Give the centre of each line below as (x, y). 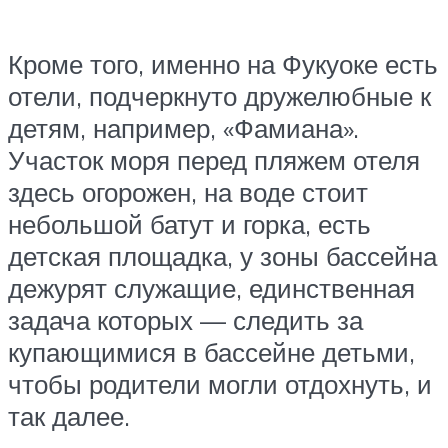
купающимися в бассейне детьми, (211, 352)
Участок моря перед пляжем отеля (214, 160)
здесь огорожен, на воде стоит (188, 192)
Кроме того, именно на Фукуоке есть (223, 64)
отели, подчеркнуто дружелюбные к (219, 96)
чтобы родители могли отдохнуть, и (220, 384)
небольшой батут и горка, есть (189, 224)
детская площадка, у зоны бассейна (222, 256)
